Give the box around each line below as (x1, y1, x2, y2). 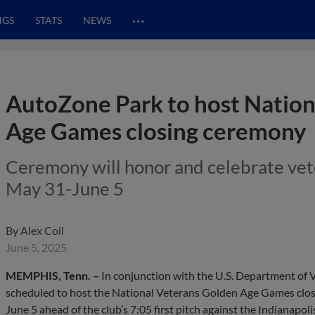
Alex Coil (20, 224, 64, 237)
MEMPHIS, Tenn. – (6, 269, 99, 282)
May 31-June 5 (6, 177, 124, 200)
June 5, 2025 (6, 240, 67, 254)
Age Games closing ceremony (6, 117, 311, 145)
